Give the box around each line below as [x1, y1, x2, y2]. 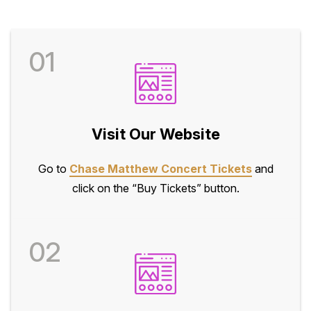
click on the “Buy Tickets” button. [72, 181, 239, 195]
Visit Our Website [91, 125, 220, 143]
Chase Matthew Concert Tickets [69, 162, 252, 176]
